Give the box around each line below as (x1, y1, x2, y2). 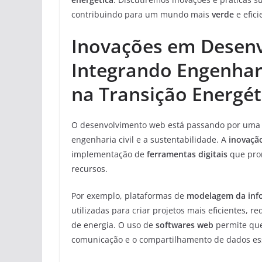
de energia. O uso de (71, 219, 156, 230)
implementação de (71, 149, 147, 160)
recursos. (71, 163, 108, 174)
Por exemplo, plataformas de (71, 190, 187, 201)
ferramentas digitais (147, 149, 227, 160)
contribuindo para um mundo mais (71, 9, 212, 20)
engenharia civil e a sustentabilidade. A (71, 134, 229, 145)
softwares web (156, 219, 213, 230)
